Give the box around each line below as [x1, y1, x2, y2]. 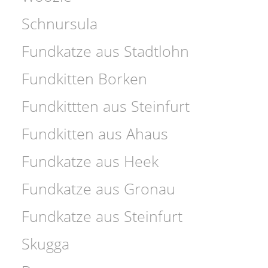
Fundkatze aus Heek [22, 150, 159, 171]
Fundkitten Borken [22, 68, 148, 89]
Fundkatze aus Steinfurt [22, 205, 183, 226]
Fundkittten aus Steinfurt [22, 95, 190, 116]
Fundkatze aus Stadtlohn [22, 40, 190, 61]
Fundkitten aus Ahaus [22, 123, 169, 144]
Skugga [22, 233, 70, 254]
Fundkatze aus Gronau [22, 178, 176, 199]
